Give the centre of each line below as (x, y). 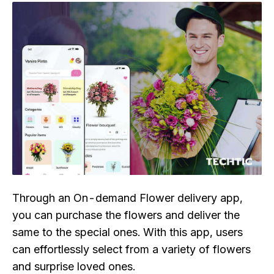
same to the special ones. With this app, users (128, 232)
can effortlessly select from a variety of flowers (131, 250)
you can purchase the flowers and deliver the (126, 215)
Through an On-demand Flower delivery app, (128, 198)
